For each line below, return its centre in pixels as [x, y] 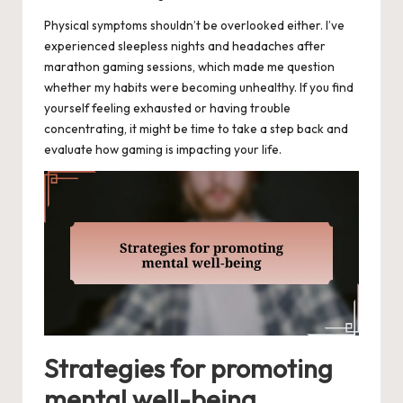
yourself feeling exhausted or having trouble [167, 107]
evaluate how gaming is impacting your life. [163, 149]
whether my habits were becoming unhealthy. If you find [199, 87]
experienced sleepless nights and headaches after [185, 45]
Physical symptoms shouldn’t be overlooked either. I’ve [194, 25]
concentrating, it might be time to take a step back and [196, 128]
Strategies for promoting [188, 368]
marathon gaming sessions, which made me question [189, 66]
